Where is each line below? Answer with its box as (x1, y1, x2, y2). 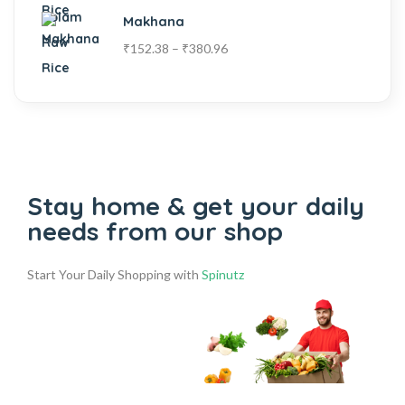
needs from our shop (27, 214, 283, 247)
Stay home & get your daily (27, 189, 364, 221)
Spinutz (202, 266, 244, 282)
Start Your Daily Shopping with (27, 266, 202, 282)
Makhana (123, 12, 184, 30)
